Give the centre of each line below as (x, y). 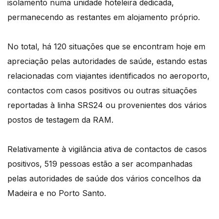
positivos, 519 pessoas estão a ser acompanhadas (100, 164)
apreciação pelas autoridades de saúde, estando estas (107, 61)
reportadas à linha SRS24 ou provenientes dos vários (107, 105)
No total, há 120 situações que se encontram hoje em (106, 46)
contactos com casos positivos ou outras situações (102, 90)
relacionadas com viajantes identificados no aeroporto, (109, 76)
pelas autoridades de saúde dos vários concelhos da (104, 178)
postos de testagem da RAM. (60, 120)
